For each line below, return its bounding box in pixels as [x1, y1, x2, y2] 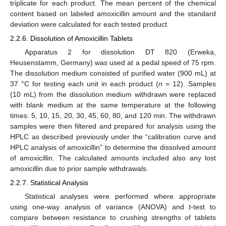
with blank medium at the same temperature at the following [10, 100, 216, 109]
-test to [191, 203, 216, 211]
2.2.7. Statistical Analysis [10, 179, 88, 187]
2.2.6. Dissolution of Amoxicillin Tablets [10, 34, 133, 42]
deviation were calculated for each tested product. [10, 20, 169, 28]
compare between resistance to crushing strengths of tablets [10, 213, 216, 222]
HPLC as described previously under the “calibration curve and [10, 132, 216, 141]
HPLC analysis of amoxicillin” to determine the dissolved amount [10, 143, 216, 151]
